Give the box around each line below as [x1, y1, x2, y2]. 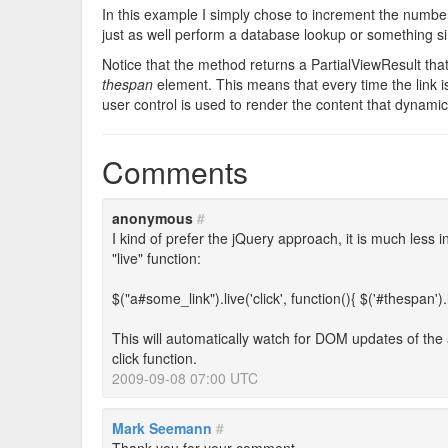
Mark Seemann [112, 418, 212, 438]
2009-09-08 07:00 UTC [112, 368, 258, 388]
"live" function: [112, 248, 201, 268]
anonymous [112, 208, 197, 228]
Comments [102, 150, 248, 193]
